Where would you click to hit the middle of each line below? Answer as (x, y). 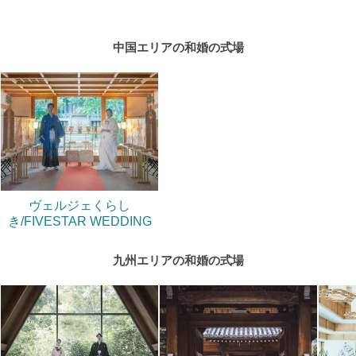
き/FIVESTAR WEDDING (79, 221)
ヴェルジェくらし (79, 205)
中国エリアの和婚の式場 (178, 47)
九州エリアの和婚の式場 (178, 260)
